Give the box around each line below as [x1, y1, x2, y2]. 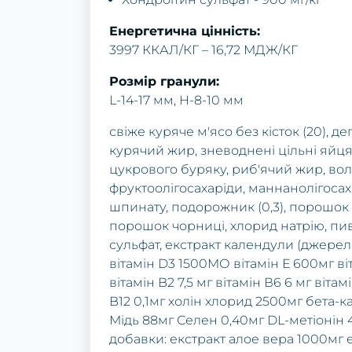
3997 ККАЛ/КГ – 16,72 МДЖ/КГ [109, 42, 298, 58]
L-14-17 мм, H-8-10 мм [109, 93, 244, 108]
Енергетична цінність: [109, 24, 260, 39]
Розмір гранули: [109, 74, 219, 90]
